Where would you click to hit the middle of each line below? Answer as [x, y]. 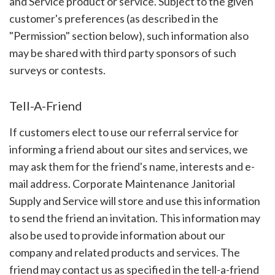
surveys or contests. [57, 70]
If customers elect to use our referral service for [124, 132]
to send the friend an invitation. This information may [134, 218]
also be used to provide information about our [117, 235]
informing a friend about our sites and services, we [128, 149]
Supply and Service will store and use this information [134, 200]
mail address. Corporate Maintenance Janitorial [122, 183]
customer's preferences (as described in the [114, 18]
